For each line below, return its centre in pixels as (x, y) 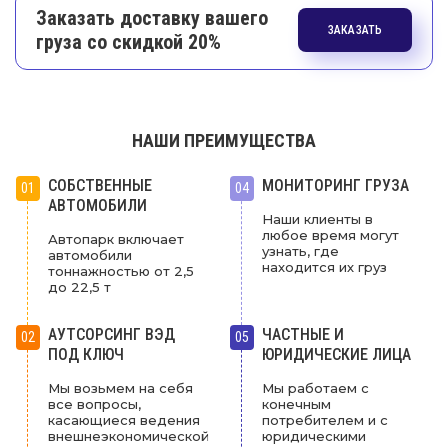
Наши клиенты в (317, 218)
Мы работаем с (315, 387)
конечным (296, 403)
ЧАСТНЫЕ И (303, 334)
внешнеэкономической (128, 435)
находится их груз (324, 266)
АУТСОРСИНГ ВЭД (111, 334)
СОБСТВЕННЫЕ (100, 185)
